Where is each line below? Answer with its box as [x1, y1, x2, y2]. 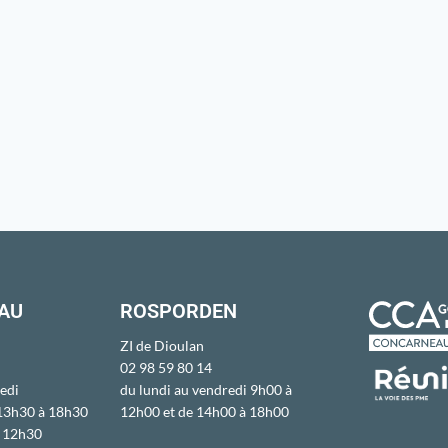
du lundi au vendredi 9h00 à [120, 381, 292, 399]
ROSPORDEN [120, 299, 237, 324]
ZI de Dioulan [120, 337, 204, 355]
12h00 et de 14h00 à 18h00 [120, 403, 289, 421]
